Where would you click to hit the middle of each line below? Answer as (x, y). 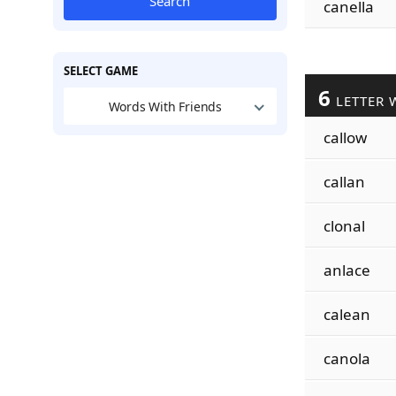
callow (345, 137)
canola (346, 358)
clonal (344, 226)
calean (346, 314)
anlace (346, 270)
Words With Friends (165, 106)
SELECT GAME (100, 71)
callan (344, 182)
